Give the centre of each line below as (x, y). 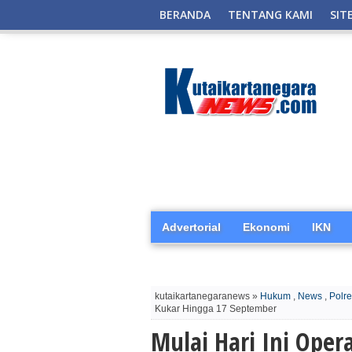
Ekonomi (266, 227)
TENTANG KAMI (270, 15)
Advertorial (191, 227)
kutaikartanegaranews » (207, 296)
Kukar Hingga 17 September (216, 309)
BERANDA (185, 15)
